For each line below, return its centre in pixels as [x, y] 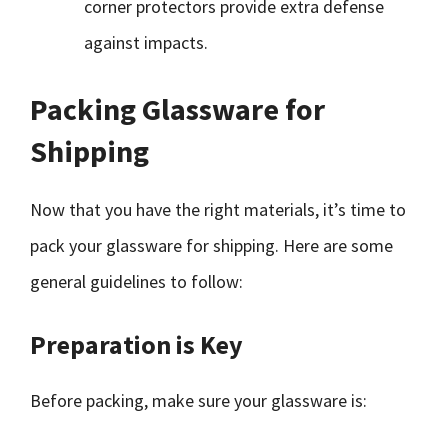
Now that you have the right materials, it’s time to [218, 209]
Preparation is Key [136, 344]
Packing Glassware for [177, 109]
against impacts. [146, 42]
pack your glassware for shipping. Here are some [211, 245]
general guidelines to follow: [136, 281]
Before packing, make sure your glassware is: [198, 400]
